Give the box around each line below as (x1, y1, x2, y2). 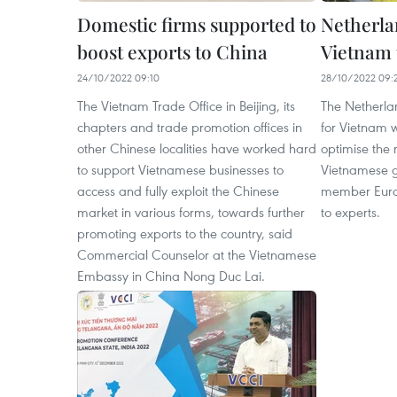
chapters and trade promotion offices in (77, 118, 302, 136)
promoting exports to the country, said (77, 224, 292, 242)
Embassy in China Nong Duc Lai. (77, 267, 265, 284)
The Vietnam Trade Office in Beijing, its (77, 97, 295, 114)
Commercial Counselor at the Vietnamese (77, 245, 316, 263)
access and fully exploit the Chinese (77, 182, 279, 199)
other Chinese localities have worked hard (77, 139, 316, 157)
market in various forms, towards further (77, 203, 305, 221)
